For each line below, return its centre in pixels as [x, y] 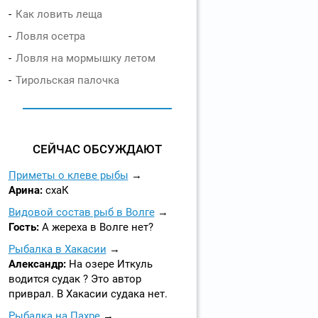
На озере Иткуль [110, 264]
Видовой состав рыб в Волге [81, 212]
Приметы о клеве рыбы [68, 175]
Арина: [27, 190]
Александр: [38, 264]
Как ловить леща [59, 14]
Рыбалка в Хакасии [57, 249]
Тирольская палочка [67, 80]
